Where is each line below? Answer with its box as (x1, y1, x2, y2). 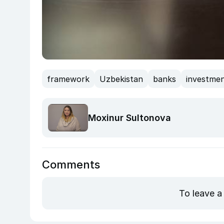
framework (47, 73, 89, 84)
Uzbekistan (99, 73, 143, 84)
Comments (42, 158, 100, 171)
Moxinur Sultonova (88, 112, 171, 123)
